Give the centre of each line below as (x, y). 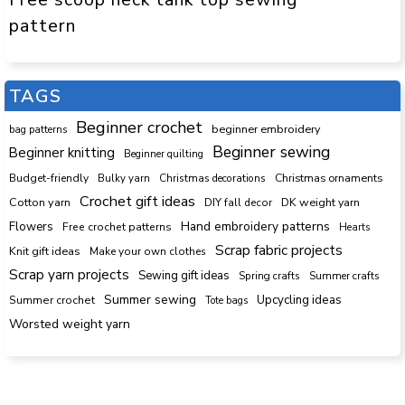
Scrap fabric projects (279, 250)
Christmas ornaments (329, 178)
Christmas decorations (212, 178)
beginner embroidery (266, 128)
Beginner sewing (271, 151)
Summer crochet (52, 300)
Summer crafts (344, 275)
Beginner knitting (62, 152)
